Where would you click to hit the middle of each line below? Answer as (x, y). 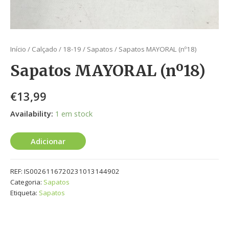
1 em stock (74, 113)
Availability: (32, 113)
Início (18, 49)
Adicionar (48, 141)
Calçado (44, 49)
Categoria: (27, 182)
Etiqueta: (25, 192)
